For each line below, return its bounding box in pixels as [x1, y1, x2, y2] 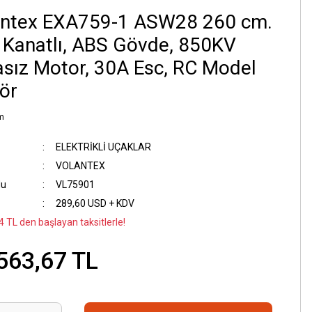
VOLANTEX [55, 160, 105, 171]
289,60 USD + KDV [55, 198, 134, 209]
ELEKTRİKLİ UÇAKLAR [55, 141, 151, 153]
